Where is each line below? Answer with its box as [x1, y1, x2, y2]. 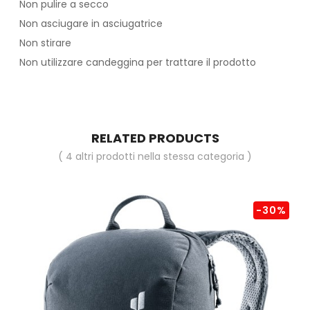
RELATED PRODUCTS [91, 129, 219, 147]
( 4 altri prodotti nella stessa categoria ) [58, 149, 252, 164]
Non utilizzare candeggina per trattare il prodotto [19, 55, 259, 70]
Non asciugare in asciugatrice [19, 17, 163, 31]
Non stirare [19, 36, 71, 51]
